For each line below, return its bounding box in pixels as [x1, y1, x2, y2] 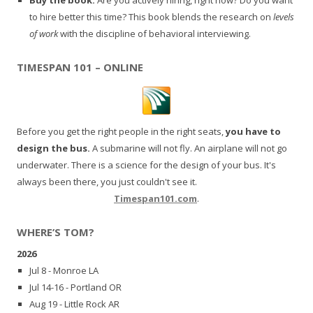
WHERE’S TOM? [17, 224, 94, 239]
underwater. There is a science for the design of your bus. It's [17, 158, 276, 171]
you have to [226, 124, 281, 138]
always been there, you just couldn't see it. [17, 175, 197, 188]
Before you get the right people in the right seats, [17, 124, 226, 138]
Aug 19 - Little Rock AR [29, 298, 119, 311]
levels [273, 10, 294, 23]
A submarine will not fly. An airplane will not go [90, 141, 287, 154]
